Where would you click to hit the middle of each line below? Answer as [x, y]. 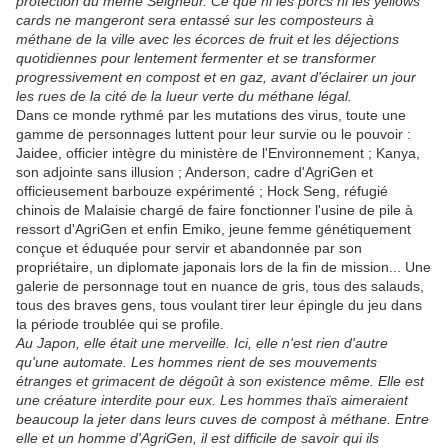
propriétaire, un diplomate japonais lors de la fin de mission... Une [223, 267]
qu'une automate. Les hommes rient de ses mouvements [196, 362]
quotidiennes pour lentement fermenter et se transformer [196, 58]
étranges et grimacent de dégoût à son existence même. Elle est [220, 381]
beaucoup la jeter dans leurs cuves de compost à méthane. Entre [222, 419]
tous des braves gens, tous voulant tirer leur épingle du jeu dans [219, 305]
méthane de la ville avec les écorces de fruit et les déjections [207, 39]
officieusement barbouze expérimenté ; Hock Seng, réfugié [202, 191]
